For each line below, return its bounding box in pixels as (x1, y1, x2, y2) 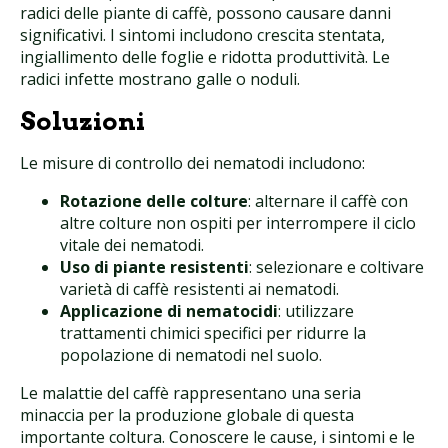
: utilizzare (278, 299, 354, 322)
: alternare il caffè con (248, 189, 408, 212)
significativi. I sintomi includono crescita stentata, (20, 23, 385, 46)
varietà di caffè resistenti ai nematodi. (60, 277, 339, 300)
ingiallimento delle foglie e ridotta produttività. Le (20, 45, 390, 68)
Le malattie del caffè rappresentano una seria (20, 381, 361, 404)
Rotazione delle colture (60, 189, 248, 212)
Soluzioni (20, 105, 145, 136)
